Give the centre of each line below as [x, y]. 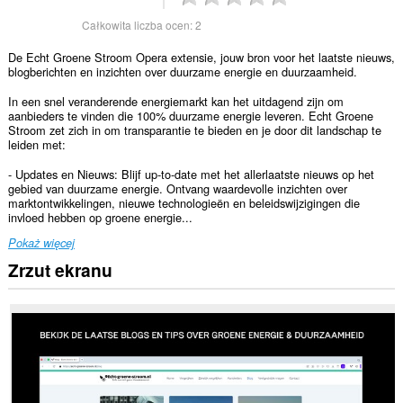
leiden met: [36, 144]
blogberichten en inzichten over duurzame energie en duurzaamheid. [182, 72]
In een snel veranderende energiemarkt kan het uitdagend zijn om [175, 101]
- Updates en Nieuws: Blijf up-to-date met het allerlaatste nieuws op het [191, 174]
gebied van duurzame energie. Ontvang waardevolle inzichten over [177, 188]
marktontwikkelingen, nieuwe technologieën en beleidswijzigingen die [184, 202]
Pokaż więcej [41, 243]
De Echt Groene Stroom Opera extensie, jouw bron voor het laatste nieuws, [201, 58]
